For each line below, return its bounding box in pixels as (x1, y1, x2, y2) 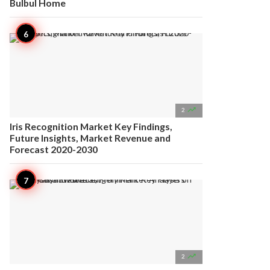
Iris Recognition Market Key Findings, (10, 121, 172, 132)
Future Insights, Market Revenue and (10, 132, 171, 143)
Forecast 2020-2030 (10, 143, 98, 155)
